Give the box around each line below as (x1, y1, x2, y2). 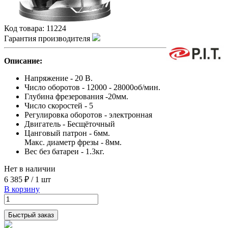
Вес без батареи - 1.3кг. (24, 147, 104, 156)
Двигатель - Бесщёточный (24, 120, 115, 129)
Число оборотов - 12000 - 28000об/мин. (24, 83, 160, 92)
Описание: (4, 56, 42, 66)
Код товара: (4, 24, 46, 33)
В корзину (4, 185, 40, 194)
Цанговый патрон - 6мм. (24, 129, 110, 138)
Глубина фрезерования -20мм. (24, 92, 128, 101)
